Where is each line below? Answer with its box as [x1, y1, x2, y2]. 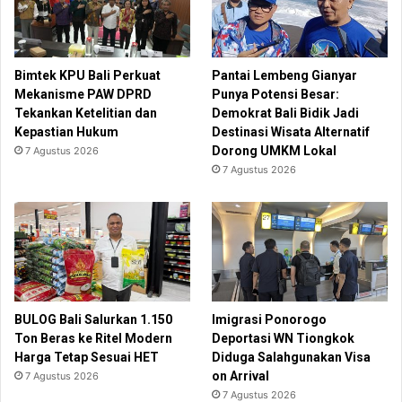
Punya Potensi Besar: [212, 87, 340, 102]
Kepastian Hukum [14, 125, 118, 140]
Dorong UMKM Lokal [212, 144, 337, 159]
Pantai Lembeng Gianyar [212, 68, 358, 83]
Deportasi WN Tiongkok [212, 330, 355, 345]
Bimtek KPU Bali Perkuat [14, 68, 161, 83]
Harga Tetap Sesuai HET [14, 349, 159, 364]
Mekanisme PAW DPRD [14, 87, 152, 102]
